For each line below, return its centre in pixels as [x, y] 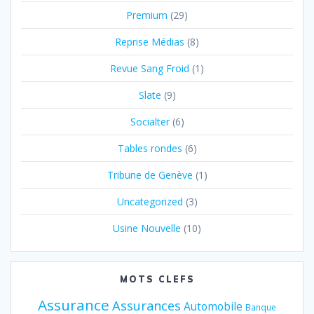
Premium [147, 15]
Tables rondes [150, 148]
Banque [261, 307]
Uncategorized [150, 201]
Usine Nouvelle [147, 228]
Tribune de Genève [150, 175]
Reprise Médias [150, 41]
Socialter [150, 121]
